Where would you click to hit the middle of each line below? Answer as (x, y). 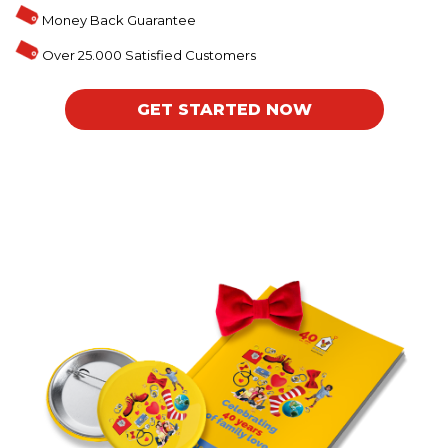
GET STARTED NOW (224, 109)
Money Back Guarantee (117, 20)
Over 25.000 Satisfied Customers (147, 55)
